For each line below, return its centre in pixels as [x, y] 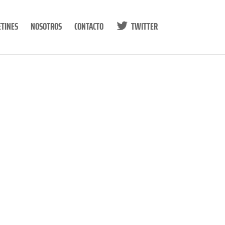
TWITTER [144, 26]
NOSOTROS [46, 26]
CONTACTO [89, 26]
